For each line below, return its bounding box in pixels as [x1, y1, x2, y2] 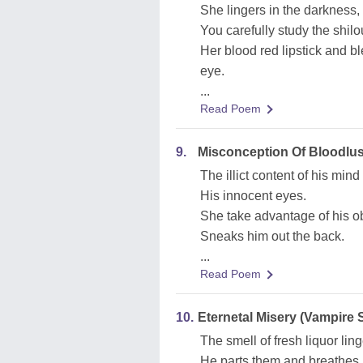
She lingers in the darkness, [200, 3, 360, 17]
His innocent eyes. [200, 189, 306, 203]
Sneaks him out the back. [200, 229, 344, 243]
